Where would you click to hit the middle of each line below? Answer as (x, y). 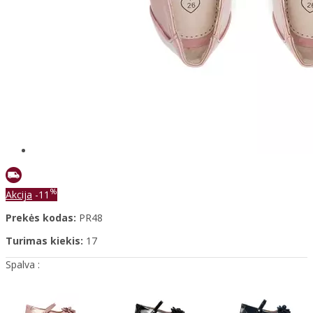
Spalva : (23, 264)
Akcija (19, 194)
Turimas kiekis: (44, 240)
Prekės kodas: (41, 217)
